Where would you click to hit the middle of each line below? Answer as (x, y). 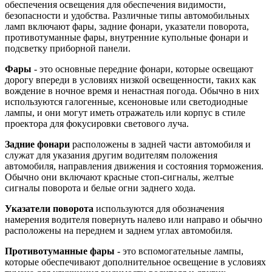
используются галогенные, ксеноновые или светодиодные (126, 102)
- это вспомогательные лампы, (179, 251)
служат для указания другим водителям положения (111, 155)
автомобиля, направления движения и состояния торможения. (134, 166)
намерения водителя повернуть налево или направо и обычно (134, 220)
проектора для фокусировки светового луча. (97, 124)
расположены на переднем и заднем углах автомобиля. (119, 231)
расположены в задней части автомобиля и (160, 144)
